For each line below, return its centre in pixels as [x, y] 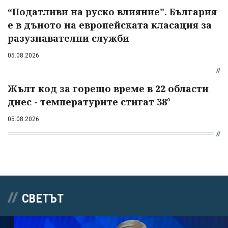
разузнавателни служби [68, 38]
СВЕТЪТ [43, 199]
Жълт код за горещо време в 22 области [108, 89]
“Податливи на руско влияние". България [112, 12]
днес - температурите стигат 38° [89, 102]
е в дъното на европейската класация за [110, 25]
